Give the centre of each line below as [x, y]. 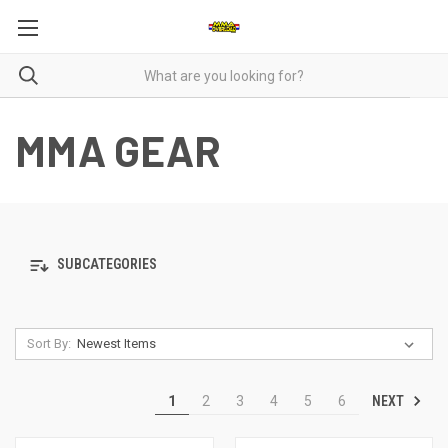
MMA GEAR [118, 150]
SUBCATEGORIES [105, 264]
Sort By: [48, 343]
